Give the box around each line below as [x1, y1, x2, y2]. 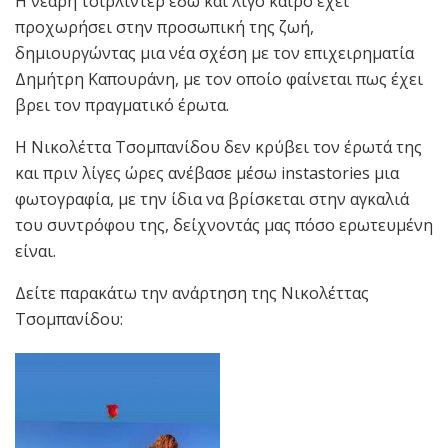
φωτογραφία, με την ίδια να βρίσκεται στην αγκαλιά [15, 188, 409, 211]
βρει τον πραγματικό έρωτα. [15, 94, 229, 117]
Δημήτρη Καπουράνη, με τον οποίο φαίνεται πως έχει [15, 68, 423, 91]
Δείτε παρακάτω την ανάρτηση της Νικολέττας [15, 282, 369, 305]
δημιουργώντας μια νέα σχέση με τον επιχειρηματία [15, 42, 414, 65]
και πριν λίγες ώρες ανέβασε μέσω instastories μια [15, 162, 399, 185]
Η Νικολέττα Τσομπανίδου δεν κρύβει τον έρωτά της [15, 136, 422, 159]
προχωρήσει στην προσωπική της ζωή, [15, 16, 314, 39]
